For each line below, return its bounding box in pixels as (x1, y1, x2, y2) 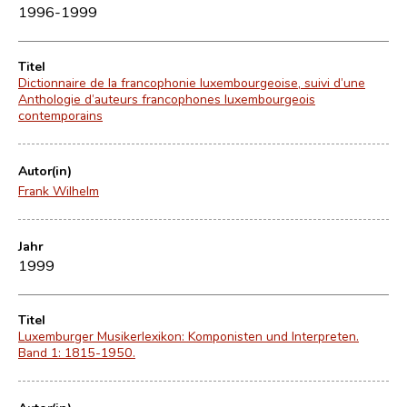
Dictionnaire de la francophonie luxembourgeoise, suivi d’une (18, 74, 365, 91)
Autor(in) (18, 162, 72, 179)
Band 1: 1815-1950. (18, 343, 135, 361)
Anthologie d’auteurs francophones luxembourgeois (18, 90, 315, 107)
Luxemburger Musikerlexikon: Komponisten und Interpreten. (18, 327, 359, 344)
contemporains (18, 106, 103, 124)
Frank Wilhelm (18, 182, 99, 199)
